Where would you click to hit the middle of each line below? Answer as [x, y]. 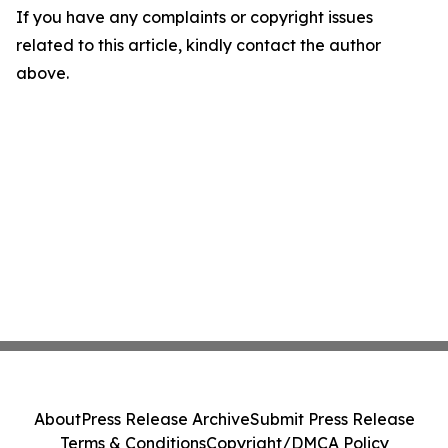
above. [42, 73]
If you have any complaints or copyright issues [194, 17]
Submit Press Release [332, 419]
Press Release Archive [165, 419]
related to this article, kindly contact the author [198, 45]
